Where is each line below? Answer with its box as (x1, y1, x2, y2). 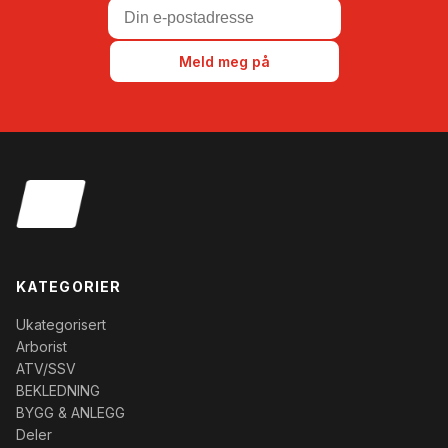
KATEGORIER (16, 277, 122, 295)
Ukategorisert (16, 315, 106, 333)
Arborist (16, 337, 67, 355)
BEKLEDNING (16, 381, 100, 399)
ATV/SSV (16, 359, 76, 377)
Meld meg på (178, 52, 270, 70)
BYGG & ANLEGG (16, 403, 125, 421)
